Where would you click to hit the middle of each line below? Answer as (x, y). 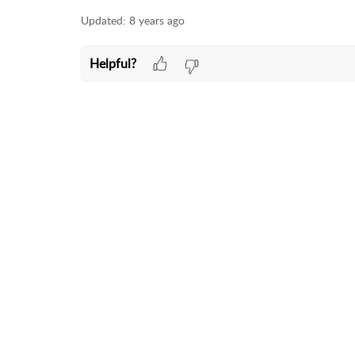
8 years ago (157, 20)
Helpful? (113, 63)
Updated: (103, 20)
